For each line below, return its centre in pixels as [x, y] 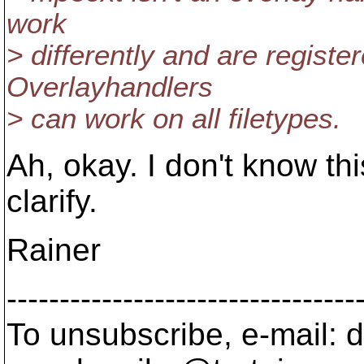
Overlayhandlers [110, 87]
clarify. [52, 201]
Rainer [54, 250]
